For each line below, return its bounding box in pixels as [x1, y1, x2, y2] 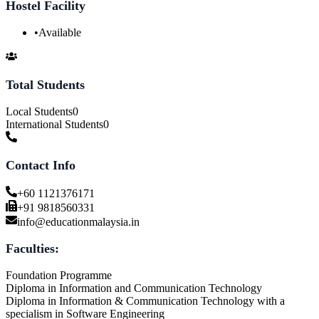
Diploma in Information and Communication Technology [6, 281, 262, 294]
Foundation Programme [6, 268, 112, 281]
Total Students [6, 77, 85, 92]
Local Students [6, 105, 73, 117]
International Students [6, 117, 103, 130]
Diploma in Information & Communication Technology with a [6, 294, 285, 307]
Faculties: [6, 241, 59, 256]
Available [38, 26, 81, 38]
